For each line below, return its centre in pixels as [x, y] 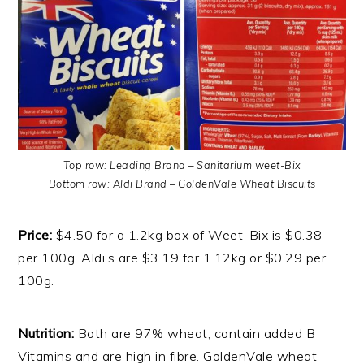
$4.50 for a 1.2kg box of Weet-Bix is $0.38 [189, 234]
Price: [37, 234]
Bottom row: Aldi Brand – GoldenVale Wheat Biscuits [182, 183]
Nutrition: [48, 333]
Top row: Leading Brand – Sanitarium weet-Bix [182, 165]
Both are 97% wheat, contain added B [197, 333]
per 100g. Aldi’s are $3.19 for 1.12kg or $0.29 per [172, 257]
